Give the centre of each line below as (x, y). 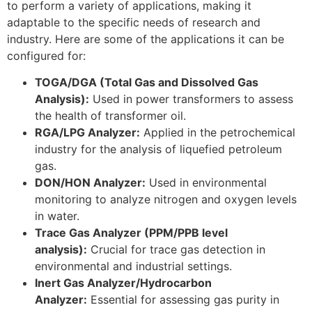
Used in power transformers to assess (191, 99)
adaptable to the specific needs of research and (134, 22)
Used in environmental (206, 183)
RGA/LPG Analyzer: (87, 133)
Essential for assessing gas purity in (183, 300)
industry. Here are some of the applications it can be (146, 39)
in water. (57, 216)
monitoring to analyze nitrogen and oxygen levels (166, 200)
